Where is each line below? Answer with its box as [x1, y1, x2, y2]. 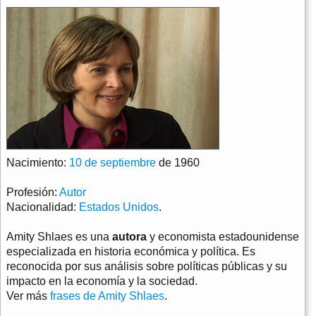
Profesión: [6, 186, 59, 198]
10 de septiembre [69, 157, 156, 169]
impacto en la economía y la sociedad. [6, 275, 197, 287]
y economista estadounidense [147, 231, 299, 243]
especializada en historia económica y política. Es [6, 245, 255, 257]
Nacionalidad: [6, 201, 79, 213]
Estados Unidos [79, 201, 159, 213]
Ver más [6, 290, 50, 302]
